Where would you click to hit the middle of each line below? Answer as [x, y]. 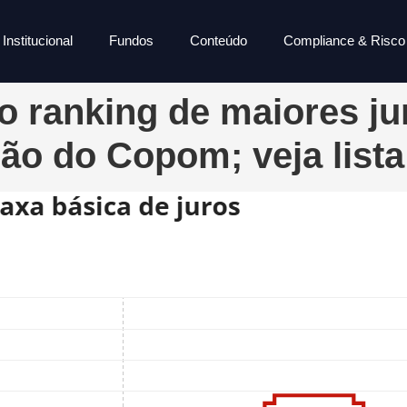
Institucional [38, 41]
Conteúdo [219, 41]
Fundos [132, 41]
